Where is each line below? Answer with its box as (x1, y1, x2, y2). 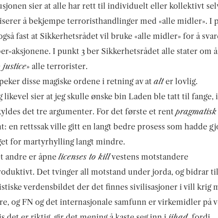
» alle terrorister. (26, 61, 88, 71)
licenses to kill (58, 151, 110, 162)
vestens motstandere (110, 151, 188, 162)
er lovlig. (163, 76, 198, 86)
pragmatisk (176, 106, 217, 116)
